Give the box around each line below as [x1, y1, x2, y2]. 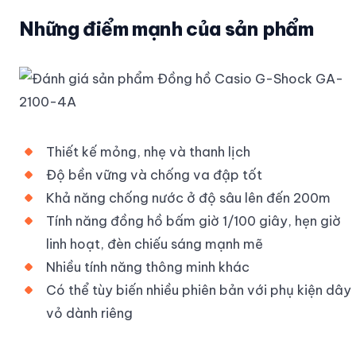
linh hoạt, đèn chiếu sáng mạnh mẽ [46, 234, 263, 252]
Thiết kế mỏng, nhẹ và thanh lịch [46, 142, 250, 160]
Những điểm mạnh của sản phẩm [19, 16, 314, 41]
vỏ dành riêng [46, 304, 133, 321]
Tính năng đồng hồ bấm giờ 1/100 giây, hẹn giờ [46, 211, 341, 229]
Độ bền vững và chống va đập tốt [46, 165, 262, 183]
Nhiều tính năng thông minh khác [46, 257, 250, 275]
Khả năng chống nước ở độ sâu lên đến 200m [46, 188, 331, 206]
